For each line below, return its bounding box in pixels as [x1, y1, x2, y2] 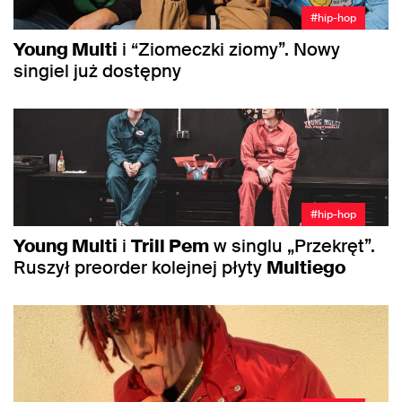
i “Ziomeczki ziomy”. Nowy [118, 38, 340, 62]
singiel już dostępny [13, 59, 181, 83]
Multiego [267, 255, 345, 279]
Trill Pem [131, 233, 209, 258]
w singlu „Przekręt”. [209, 233, 375, 258]
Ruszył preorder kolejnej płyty [13, 255, 267, 279]
